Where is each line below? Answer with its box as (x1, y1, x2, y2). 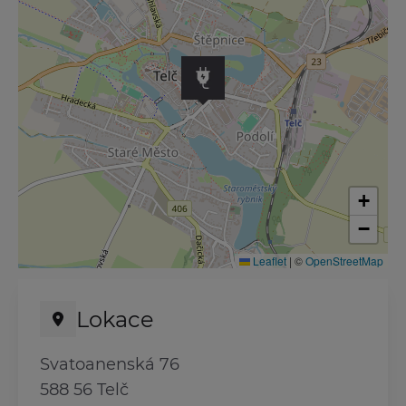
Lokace (76, 305, 154, 333)
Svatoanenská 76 (40, 354, 179, 374)
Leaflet (250, 253, 286, 268)
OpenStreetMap (305, 253, 383, 268)
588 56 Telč (40, 380, 129, 400)
